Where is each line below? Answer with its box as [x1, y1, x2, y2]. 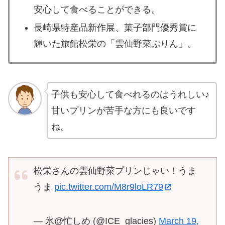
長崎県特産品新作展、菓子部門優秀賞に [33, 22, 196, 33]
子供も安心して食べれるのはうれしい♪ [51, 89, 209, 100]
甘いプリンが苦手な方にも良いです [51, 105, 196, 116]
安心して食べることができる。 [33, 5, 160, 15]
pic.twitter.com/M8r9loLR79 [54, 182, 163, 192]
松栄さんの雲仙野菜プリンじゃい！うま [34, 166, 196, 176]
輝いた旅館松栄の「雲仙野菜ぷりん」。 [33, 38, 196, 49]
